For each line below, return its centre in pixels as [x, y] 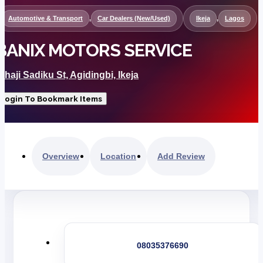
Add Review [181, 156]
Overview [61, 156]
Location [118, 156]
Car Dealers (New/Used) [134, 18]
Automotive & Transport [45, 18]
